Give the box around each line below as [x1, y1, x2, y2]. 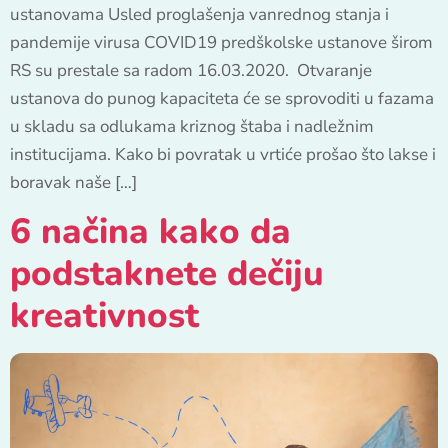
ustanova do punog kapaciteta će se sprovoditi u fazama [10, 86, 434, 110]
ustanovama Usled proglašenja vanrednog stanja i [10, 2, 389, 26]
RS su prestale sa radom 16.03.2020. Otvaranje [10, 58, 372, 82]
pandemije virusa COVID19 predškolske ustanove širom [10, 30, 433, 54]
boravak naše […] [10, 170, 137, 194]
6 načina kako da [10, 208, 291, 256]
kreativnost [10, 292, 199, 340]
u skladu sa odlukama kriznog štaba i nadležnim [10, 114, 374, 138]
